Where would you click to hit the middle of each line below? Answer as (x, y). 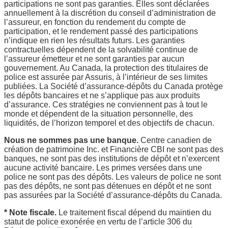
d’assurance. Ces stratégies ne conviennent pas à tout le (106, 104)
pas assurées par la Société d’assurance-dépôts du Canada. (113, 195)
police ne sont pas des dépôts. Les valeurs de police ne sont (112, 177)
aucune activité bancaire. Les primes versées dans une (103, 167)
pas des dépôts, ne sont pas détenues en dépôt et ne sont (108, 186)
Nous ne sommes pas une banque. (71, 140)
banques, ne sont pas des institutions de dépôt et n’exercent (112, 158)
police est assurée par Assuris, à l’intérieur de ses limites (106, 77)
